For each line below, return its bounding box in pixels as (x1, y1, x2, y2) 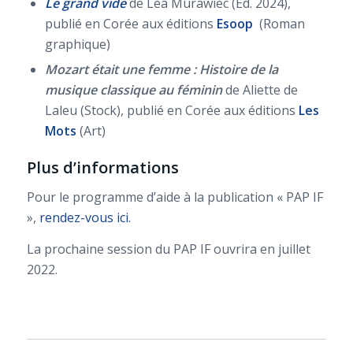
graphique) (44, 35, 110, 53)
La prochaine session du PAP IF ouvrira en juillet (26, 240, 310, 258)
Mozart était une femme (44, 60, 190, 78)
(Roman (258, 14, 305, 32)
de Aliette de (225, 80, 298, 98)
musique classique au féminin (44, 80, 225, 98)
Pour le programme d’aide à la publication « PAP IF (26, 188, 323, 206)
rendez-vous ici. (39, 209, 131, 227)
